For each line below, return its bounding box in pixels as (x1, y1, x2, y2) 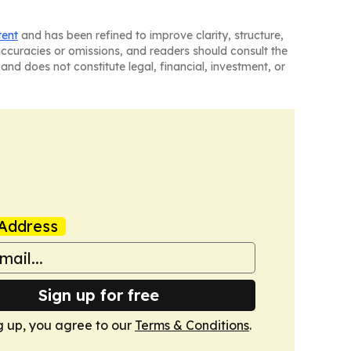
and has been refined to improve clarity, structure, (18, 28, 284, 43)
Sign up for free (38, 285, 159, 306)
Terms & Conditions (135, 317, 249, 334)
